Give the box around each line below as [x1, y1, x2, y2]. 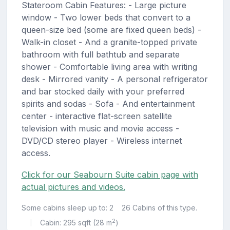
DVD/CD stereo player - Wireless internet [21, 136, 182, 146]
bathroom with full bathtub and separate [21, 49, 180, 60]
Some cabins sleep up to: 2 [21, 203, 113, 213]
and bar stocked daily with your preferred [21, 86, 184, 97]
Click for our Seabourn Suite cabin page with [21, 169, 198, 180]
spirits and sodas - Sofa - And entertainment [21, 99, 195, 109]
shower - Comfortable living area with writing [21, 62, 197, 72]
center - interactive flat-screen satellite [21, 111, 172, 122]
